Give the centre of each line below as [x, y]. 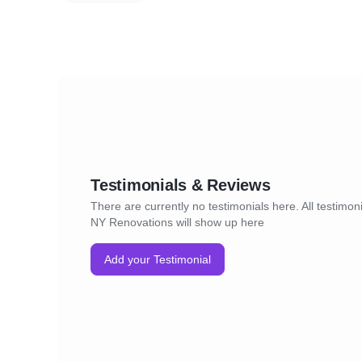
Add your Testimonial [158, 259]
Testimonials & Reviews [181, 185]
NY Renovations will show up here [177, 222]
